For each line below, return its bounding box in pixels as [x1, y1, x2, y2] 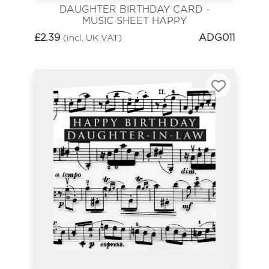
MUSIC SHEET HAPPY [82, 14, 187, 26]
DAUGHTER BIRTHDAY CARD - [59, 3, 210, 15]
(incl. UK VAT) [63, 32, 122, 43]
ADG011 [199, 31, 235, 43]
